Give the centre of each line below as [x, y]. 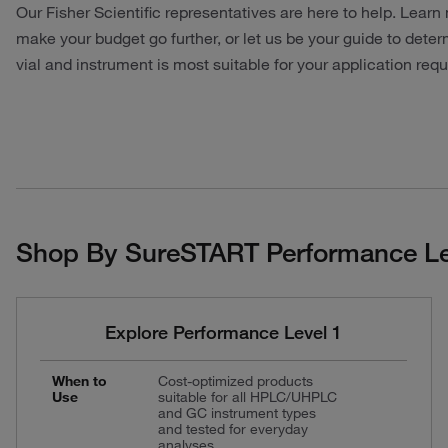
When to [79, 380]
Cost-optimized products [235, 380]
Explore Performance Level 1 [224, 331]
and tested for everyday [233, 428]
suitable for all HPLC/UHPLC [247, 396]
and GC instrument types [237, 412]
